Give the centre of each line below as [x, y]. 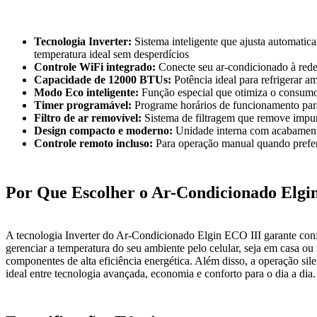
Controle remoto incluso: [93, 143]
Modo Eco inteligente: [86, 92]
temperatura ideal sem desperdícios [111, 54]
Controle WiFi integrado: [95, 67]
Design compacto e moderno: [103, 130]
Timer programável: [83, 105]
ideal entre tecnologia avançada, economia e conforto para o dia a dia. [161, 273]
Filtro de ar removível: [88, 117]
